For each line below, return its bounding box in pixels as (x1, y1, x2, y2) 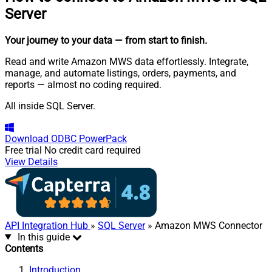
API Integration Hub (5, 219, 90, 231)
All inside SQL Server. (5, 100, 95, 112)
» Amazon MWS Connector (145, 219, 262, 231)
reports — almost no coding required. (5, 78, 161, 90)
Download (5, 132, 49, 144)
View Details (5, 155, 58, 168)
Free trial (5, 144, 42, 156)
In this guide (17, 231, 70, 243)
